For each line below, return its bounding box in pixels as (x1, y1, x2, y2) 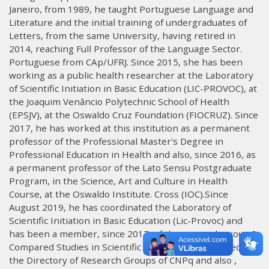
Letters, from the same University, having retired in (9, 29, 235, 41)
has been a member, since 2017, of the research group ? (9, 227, 256, 240)
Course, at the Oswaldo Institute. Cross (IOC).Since (9, 187, 228, 200)
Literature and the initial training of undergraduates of (9, 16, 247, 28)
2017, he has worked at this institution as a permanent (9, 121, 250, 134)
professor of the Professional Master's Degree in (9, 134, 223, 147)
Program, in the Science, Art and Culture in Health (9, 174, 228, 187)
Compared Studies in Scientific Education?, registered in (9, 240, 252, 253)
